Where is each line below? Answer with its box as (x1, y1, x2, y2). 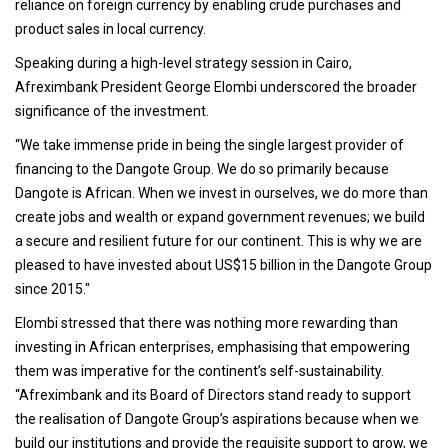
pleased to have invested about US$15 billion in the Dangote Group (15, 257, 432, 274)
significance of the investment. (15, 103, 212, 120)
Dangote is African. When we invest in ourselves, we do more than (15, 185, 428, 202)
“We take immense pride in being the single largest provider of (15, 137, 404, 154)
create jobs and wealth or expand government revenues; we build (15, 209, 425, 226)
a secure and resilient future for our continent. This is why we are (15, 233, 422, 250)
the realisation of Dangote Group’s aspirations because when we (15, 411, 419, 428)
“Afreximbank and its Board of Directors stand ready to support (15, 387, 411, 404)
